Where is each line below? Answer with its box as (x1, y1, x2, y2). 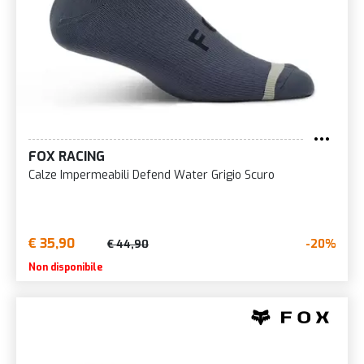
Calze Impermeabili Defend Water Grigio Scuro (28, 167, 275, 184)
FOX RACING (28, 148, 105, 166)
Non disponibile (28, 261, 102, 275)
